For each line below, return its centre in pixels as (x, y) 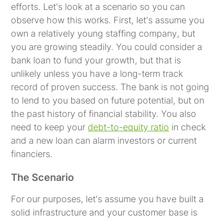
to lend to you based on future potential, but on (108, 100)
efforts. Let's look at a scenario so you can (98, 6)
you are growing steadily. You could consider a (107, 47)
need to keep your (50, 127)
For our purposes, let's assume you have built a (108, 199)
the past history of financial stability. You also (104, 113)
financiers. (32, 154)
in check (188, 127)
